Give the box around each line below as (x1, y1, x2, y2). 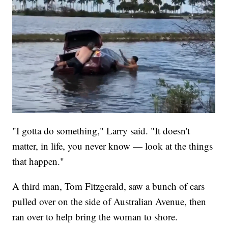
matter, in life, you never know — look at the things (12, 139, 213, 152)
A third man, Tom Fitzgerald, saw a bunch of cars (12, 179, 205, 192)
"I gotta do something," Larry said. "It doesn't (12, 124, 190, 137)
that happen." (12, 154, 65, 167)
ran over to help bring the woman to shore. (12, 210, 178, 223)
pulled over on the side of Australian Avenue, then (12, 194, 207, 208)
